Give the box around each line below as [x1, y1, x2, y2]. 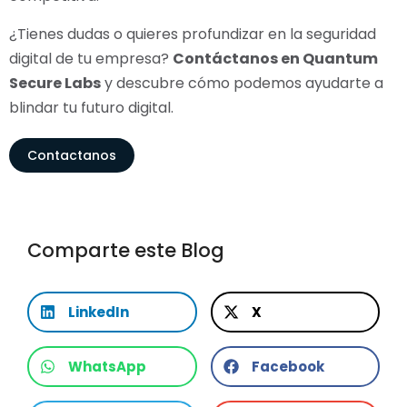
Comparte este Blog [27, 237, 224, 264]
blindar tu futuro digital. [9, 97, 174, 119]
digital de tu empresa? [9, 48, 173, 70]
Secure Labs [9, 73, 101, 94]
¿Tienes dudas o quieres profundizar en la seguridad [9, 24, 376, 45]
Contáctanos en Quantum [173, 48, 378, 70]
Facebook [251, 357, 324, 377]
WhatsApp [68, 357, 146, 377]
